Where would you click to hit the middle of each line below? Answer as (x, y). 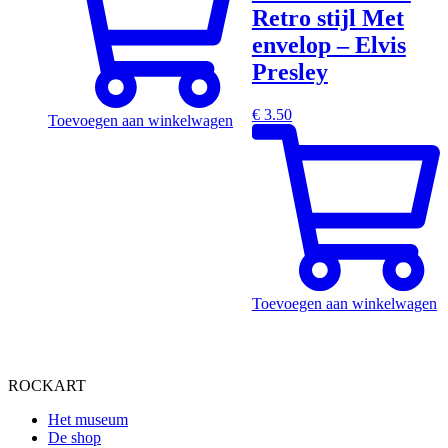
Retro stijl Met (327, 17)
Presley (289, 71)
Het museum (88, 419)
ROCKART (47, 385)
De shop (74, 437)
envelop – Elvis (328, 44)
